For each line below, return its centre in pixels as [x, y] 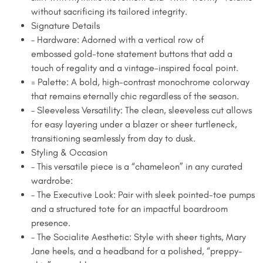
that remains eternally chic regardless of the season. [135, 96]
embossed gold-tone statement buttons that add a [132, 53]
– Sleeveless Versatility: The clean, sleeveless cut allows [141, 110]
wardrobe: [52, 180]
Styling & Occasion [69, 152]
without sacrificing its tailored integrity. [109, 11]
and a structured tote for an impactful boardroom [129, 208]
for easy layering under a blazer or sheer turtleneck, [134, 124]
